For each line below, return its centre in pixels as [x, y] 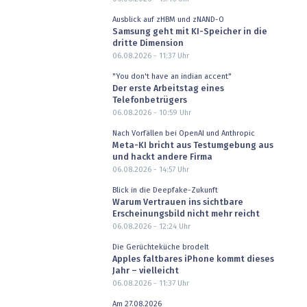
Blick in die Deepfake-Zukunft [165, 190]
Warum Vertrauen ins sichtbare [177, 203]
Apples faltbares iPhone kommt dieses [193, 260]
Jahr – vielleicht [145, 271]
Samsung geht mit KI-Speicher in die [189, 32]
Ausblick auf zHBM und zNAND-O [168, 19]
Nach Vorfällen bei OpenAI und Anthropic [183, 133]
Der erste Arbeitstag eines [168, 89]
